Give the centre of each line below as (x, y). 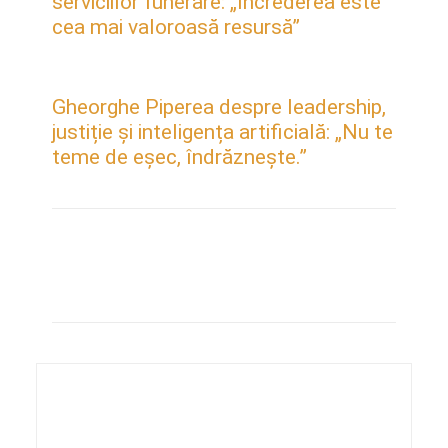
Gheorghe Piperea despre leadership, (219, 106)
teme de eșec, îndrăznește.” (179, 156)
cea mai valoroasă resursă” (176, 26)
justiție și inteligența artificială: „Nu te (222, 131)
